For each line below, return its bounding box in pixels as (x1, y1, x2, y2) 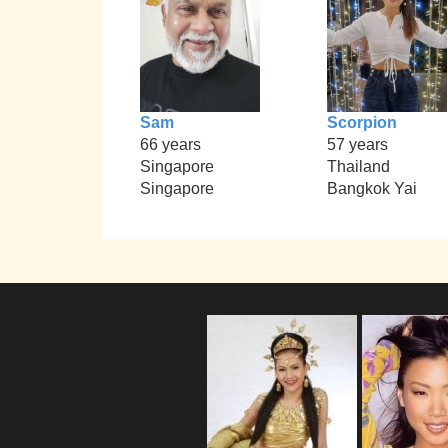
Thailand (326, 158, 390, 176)
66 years (140, 136, 202, 154)
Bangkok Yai (326, 180, 417, 198)
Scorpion (326, 114, 397, 132)
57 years (326, 136, 388, 154)
